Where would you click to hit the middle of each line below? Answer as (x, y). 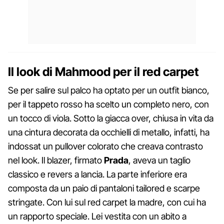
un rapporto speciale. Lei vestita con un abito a (97, 216)
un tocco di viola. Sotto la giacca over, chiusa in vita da (111, 118)
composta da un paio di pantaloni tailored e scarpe (104, 188)
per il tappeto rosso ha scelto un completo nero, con (108, 104)
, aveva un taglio (159, 160)
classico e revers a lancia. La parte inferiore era (97, 174)
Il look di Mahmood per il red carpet (103, 71)
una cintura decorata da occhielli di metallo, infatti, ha (109, 132)
